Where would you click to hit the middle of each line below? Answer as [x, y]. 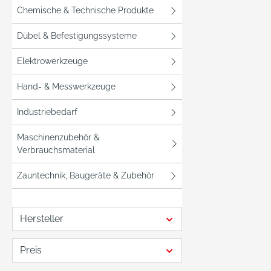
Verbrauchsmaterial [56, 150]
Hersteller [42, 219]
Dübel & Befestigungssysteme [77, 36]
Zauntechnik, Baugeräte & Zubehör [86, 175]
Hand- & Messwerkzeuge [66, 87]
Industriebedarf [47, 112]
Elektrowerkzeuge [52, 61]
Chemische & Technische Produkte [85, 10]
